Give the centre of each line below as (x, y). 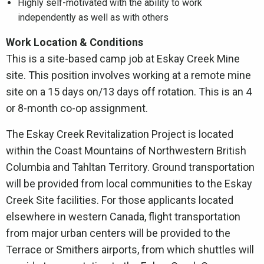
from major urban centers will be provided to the (118, 233)
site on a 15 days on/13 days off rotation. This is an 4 (129, 91)
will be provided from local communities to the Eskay (129, 183)
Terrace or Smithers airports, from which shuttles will (130, 249)
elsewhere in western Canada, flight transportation (123, 216)
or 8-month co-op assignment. (79, 108)
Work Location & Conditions (75, 42)
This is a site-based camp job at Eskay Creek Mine (123, 58)
